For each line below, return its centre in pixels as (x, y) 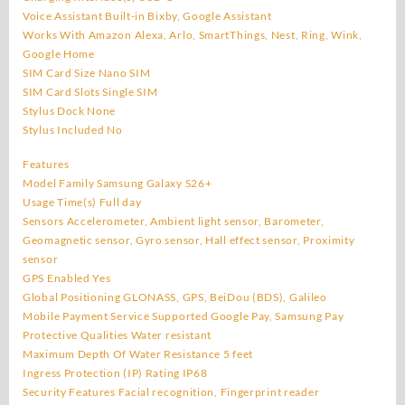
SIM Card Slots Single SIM (90, 91)
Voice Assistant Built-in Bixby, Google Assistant (147, 15)
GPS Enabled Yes (67, 278)
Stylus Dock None (70, 110)
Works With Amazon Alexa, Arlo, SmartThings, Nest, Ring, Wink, (193, 34)
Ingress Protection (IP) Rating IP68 (115, 372)
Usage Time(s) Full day (82, 202)
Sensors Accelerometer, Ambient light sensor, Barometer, (174, 221)
